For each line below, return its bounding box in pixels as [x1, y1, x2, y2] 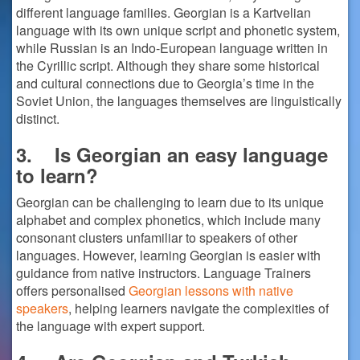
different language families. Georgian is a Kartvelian [16, 3, 311, 22]
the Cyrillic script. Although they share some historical [16, 56, 320, 75]
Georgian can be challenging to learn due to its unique [16, 193, 324, 211]
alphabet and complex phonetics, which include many [16, 211, 321, 229]
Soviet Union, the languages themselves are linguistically [16, 92, 342, 110]
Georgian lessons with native [129, 281, 293, 300]
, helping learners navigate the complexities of [68, 299, 329, 317]
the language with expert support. [16, 317, 205, 335]
